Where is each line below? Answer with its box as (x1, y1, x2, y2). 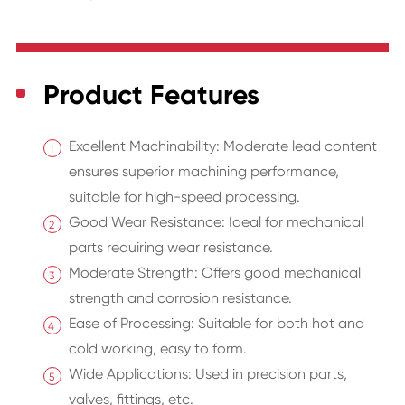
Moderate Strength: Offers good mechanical (68, 264, 361, 282)
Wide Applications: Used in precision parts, (68, 365, 347, 383)
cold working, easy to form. (68, 340, 247, 358)
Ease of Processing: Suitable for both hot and (68, 315, 364, 333)
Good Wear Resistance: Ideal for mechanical (68, 213, 363, 231)
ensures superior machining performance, (68, 163, 339, 181)
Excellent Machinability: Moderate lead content (68, 137, 377, 155)
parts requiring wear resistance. (68, 239, 273, 257)
